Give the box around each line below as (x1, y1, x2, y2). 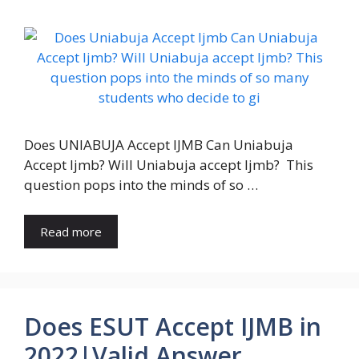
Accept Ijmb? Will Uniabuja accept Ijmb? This (24, 155, 313, 174)
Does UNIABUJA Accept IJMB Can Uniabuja (24, 135, 293, 154)
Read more (40, 224, 102, 240)
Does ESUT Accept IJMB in (24, 310, 321, 344)
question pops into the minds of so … (24, 175, 258, 194)
